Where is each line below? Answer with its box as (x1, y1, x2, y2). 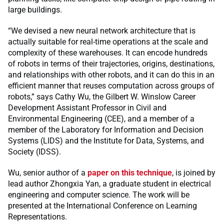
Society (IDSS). (8, 146, 61, 156)
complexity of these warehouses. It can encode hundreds (8, 47, 207, 57)
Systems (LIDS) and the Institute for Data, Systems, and (8, 135, 204, 145)
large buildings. (8, 4, 62, 14)
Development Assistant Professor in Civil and (8, 102, 166, 112)
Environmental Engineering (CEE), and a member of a (8, 113, 194, 123)
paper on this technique (87, 167, 172, 177)
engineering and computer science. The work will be (8, 189, 189, 199)
